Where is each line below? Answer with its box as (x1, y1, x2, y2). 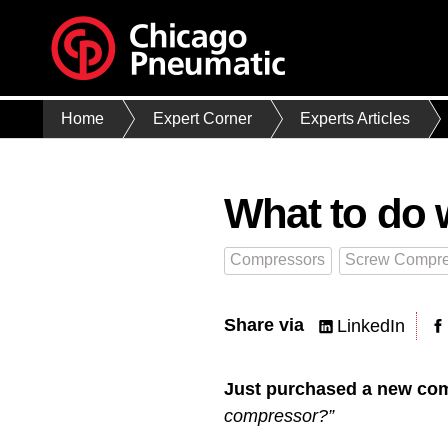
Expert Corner (152, 110, 252, 128)
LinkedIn (336, 315, 405, 336)
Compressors (230, 250, 326, 268)
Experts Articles (300, 110, 411, 128)
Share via (224, 314, 304, 335)
